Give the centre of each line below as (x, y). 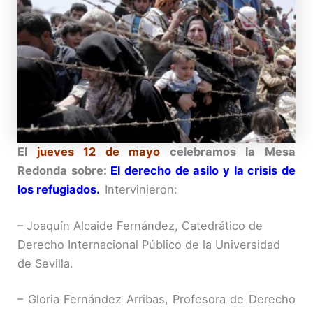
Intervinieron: (141, 190)
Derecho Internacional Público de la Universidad (149, 244)
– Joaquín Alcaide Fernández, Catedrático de (140, 225)
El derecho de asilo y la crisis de (203, 171)
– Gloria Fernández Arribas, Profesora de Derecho (156, 299)
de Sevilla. (46, 263)
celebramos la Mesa (228, 152)
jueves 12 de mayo (99, 152)
